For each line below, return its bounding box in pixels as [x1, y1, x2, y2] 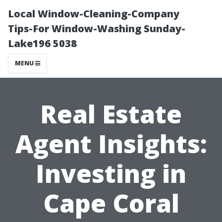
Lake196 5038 [8, 37, 77, 50]
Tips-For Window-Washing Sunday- [8, 22, 185, 35]
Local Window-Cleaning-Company [8, 7, 179, 20]
